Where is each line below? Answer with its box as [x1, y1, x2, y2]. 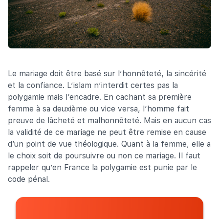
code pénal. [8, 174, 50, 184]
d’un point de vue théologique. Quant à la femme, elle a [8, 139, 211, 149]
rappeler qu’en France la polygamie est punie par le [8, 162, 197, 172]
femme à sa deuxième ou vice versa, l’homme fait [8, 104, 189, 113]
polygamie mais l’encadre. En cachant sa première [8, 92, 192, 102]
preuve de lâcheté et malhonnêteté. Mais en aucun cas [8, 115, 211, 125]
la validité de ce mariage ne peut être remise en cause [8, 127, 206, 137]
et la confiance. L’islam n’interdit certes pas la [8, 80, 178, 90]
